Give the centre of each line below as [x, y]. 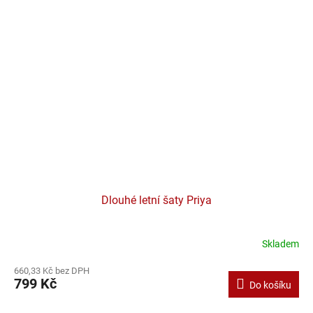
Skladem [281, 244]
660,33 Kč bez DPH [52, 270]
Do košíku [270, 285]
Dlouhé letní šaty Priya [156, 200]
